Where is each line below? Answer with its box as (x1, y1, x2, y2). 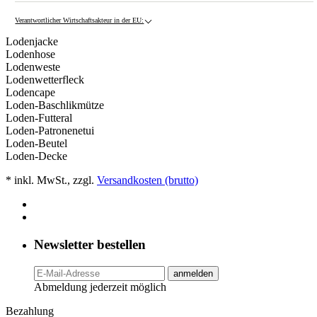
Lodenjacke (6, 35, 58, 48)
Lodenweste (6, 61, 60, 74)
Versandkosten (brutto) (97, 174, 198, 187)
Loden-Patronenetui (6, 125, 94, 137)
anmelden (173, 267, 213, 279)
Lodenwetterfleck (6, 74, 84, 86)
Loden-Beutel (6, 137, 67, 150)
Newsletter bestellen (34, 236, 146, 252)
